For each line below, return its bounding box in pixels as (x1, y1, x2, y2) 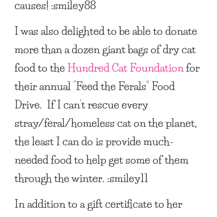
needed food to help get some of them (15, 150, 188, 169)
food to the (15, 58, 67, 77)
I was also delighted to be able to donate (15, 21, 197, 40)
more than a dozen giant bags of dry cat (15, 40, 196, 58)
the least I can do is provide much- (15, 132, 174, 150)
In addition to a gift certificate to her (15, 194, 182, 213)
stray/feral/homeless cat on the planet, (15, 113, 197, 132)
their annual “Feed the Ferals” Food (15, 77, 175, 95)
